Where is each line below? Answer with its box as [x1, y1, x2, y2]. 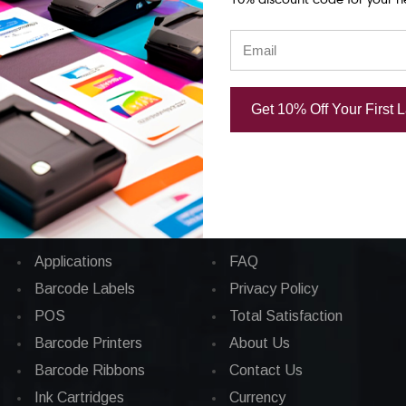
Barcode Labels [34, 280, 136, 296]
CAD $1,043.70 [107, 18, 232, 39]
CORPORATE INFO [212, 205, 377, 236]
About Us [229, 334, 291, 351]
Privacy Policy [229, 280, 319, 296]
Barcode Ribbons [34, 362, 146, 378]
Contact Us [229, 362, 304, 378]
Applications [34, 253, 113, 269]
